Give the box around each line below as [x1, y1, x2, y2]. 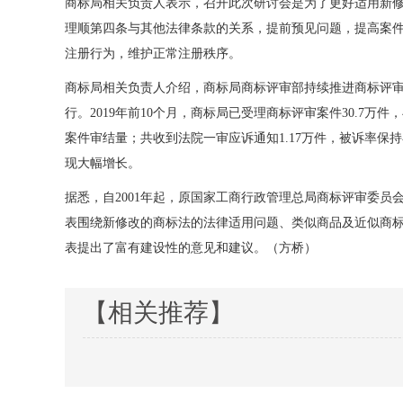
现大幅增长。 [65, 157, 140, 170]
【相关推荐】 [83, 299, 234, 327]
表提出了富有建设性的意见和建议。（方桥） [65, 241, 317, 255]
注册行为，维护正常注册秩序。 [65, 47, 241, 60]
